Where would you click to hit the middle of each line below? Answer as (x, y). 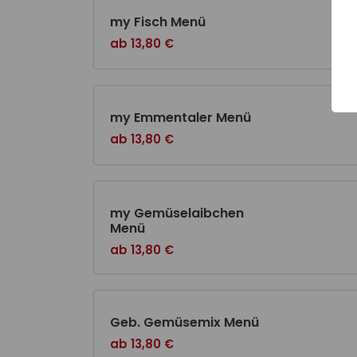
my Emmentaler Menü (180, 118)
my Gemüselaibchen (177, 214)
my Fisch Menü (158, 22)
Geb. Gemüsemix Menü (184, 323)
